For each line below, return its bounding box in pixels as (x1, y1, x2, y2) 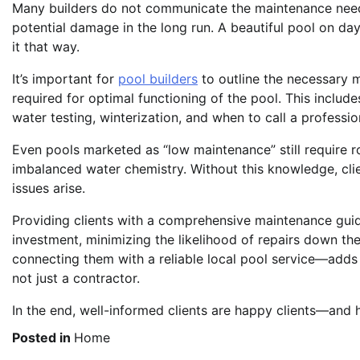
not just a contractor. (12, 270, 140, 287)
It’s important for (12, 71, 118, 88)
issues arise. (12, 180, 85, 197)
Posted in (12, 329, 74, 346)
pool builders (118, 71, 198, 88)
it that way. (12, 39, 80, 55)
